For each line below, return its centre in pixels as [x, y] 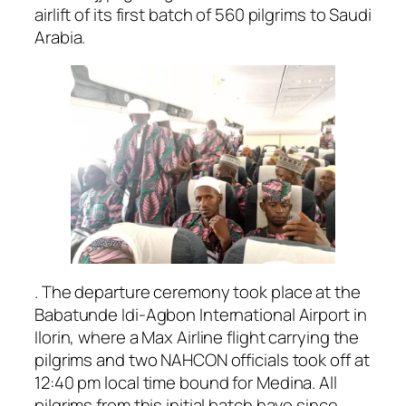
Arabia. [60, 37]
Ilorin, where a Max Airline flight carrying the [197, 337]
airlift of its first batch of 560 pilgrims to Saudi [203, 14]
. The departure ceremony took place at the [198, 291]
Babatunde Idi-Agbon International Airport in [201, 314]
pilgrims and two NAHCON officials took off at [202, 359]
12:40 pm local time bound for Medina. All [186, 382]
